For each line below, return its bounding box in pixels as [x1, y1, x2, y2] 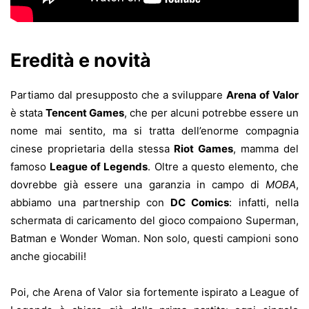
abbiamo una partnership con [10, 195, 171, 209]
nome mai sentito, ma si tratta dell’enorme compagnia [10, 123, 299, 137]
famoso [10, 159, 50, 173]
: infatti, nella [229, 195, 299, 209]
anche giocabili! [10, 249, 86, 263]
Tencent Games [46, 106, 125, 119]
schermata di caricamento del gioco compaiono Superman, [10, 213, 299, 227]
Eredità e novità [10, 48, 151, 72]
